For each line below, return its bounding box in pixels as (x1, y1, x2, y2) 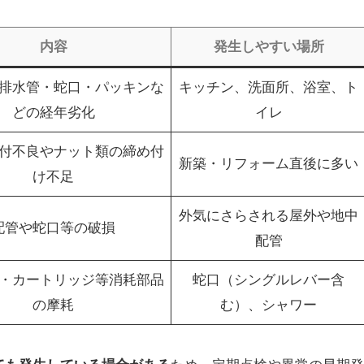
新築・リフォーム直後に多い (179, 155, 358, 171)
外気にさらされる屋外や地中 (179, 207, 358, 223)
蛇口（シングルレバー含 (193, 271, 344, 288)
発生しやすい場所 (213, 38, 324, 54)
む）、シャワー (220, 297, 317, 313)
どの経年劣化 (11, 104, 95, 120)
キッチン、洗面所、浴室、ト (179, 79, 358, 95)
